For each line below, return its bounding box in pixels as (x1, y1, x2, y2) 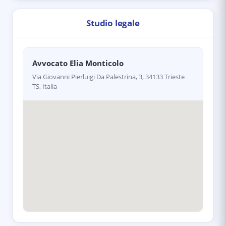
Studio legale (86, 17, 140, 29)
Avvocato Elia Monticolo (32, 58, 124, 68)
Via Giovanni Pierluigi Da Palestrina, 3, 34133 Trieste (32, 72, 185, 81)
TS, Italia (32, 82, 57, 91)
